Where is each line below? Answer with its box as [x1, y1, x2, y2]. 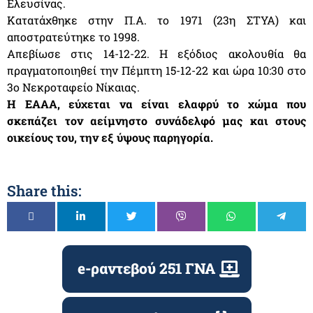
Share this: [7, 180, 82, 201]
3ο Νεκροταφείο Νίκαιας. [7, 79, 140, 94]
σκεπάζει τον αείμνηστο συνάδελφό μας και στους [7, 112, 306, 128]
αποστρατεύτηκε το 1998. [7, 29, 143, 44]
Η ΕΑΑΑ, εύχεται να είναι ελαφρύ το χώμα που [7, 96, 306, 111]
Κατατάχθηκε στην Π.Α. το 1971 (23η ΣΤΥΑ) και [7, 12, 306, 27]
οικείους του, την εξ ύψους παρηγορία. [7, 129, 213, 145]
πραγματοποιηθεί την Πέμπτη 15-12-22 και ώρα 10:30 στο [7, 62, 306, 78]
